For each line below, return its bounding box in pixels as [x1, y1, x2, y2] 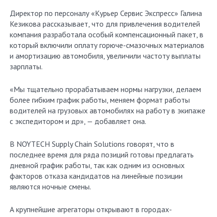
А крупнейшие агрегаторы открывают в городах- [10, 204, 172, 214]
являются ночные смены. [10, 182, 93, 191]
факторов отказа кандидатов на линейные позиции [10, 171, 183, 181]
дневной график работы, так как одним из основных [10, 160, 185, 170]
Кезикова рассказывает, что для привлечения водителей [10, 19, 200, 29]
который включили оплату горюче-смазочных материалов [10, 40, 204, 50]
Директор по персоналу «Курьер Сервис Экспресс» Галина [10, 8, 202, 18]
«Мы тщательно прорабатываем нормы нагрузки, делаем [10, 84, 201, 94]
